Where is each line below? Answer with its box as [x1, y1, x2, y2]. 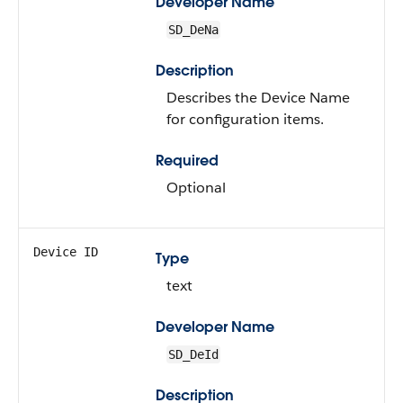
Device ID [33, 245, 98, 259]
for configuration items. [166, 110, 324, 129]
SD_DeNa [168, 22, 219, 37]
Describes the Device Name [166, 88, 350, 107]
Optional [166, 178, 226, 197]
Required [156, 151, 219, 170]
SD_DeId [168, 347, 219, 362]
